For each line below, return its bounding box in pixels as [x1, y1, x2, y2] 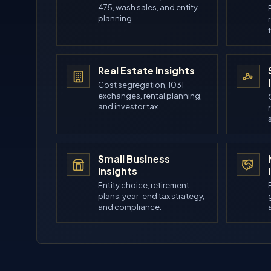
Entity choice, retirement [98, 180, 189, 190]
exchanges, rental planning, [98, 91, 202, 100]
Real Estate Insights [98, 64, 195, 77]
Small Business [98, 152, 170, 165]
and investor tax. [98, 102, 160, 111]
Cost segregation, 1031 [98, 80, 184, 90]
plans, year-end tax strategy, [98, 191, 204, 201]
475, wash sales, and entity [98, 2, 198, 12]
